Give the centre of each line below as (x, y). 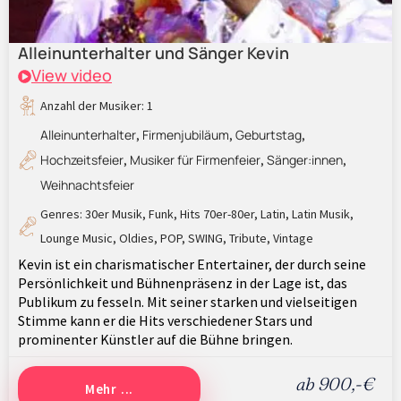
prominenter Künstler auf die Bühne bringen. (155, 339)
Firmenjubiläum (186, 134)
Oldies (137, 238)
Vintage (293, 238)
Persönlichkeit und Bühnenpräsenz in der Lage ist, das (183, 282)
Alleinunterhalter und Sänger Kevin (154, 52)
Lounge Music (77, 238)
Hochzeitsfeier (82, 159)
